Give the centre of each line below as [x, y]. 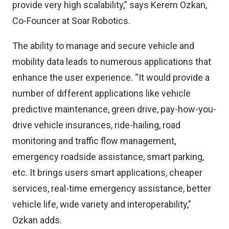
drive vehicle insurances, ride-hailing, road [96, 125]
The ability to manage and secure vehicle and [103, 46]
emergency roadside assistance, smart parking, [108, 157]
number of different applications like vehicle [101, 93]
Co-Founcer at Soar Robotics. [71, 21]
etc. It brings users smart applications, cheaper [107, 173]
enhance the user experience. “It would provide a [111, 77]
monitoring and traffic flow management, [94, 141]
